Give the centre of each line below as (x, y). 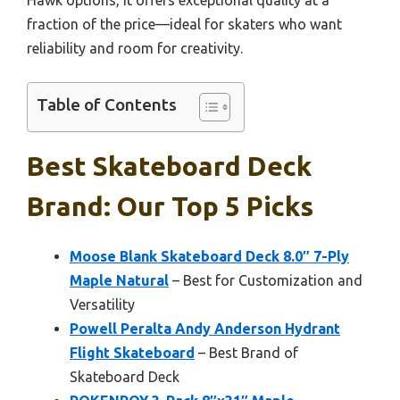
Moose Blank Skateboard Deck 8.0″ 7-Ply (209, 256)
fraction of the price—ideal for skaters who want (184, 24)
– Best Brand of (246, 352)
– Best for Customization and (266, 280)
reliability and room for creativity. (135, 48)
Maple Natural (119, 280)
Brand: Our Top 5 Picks (170, 206)
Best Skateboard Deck (169, 166)
